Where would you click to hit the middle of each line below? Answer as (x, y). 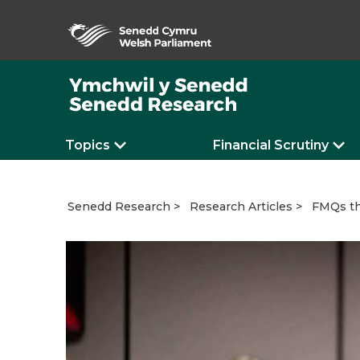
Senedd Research (119, 207)
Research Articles (241, 207)
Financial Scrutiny (271, 145)
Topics (88, 145)
